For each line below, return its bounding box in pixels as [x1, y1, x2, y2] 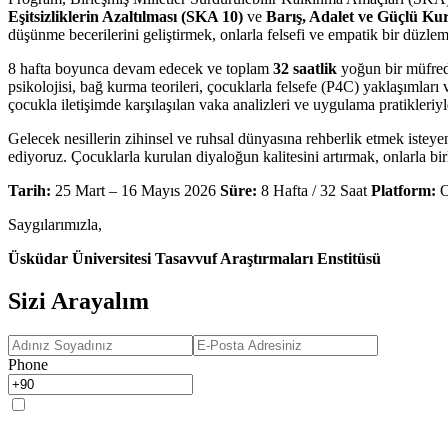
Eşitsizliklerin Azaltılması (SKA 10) [8, 7, 243, 25]
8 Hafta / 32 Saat [257, 181, 371, 199]
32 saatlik [273, 59, 337, 77]
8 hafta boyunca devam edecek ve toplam [8, 59, 273, 77]
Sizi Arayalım [8, 287, 149, 314]
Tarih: [8, 181, 51, 199]
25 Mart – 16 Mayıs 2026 [51, 181, 220, 199]
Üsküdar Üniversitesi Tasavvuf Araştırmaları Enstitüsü [8, 249, 381, 267]
